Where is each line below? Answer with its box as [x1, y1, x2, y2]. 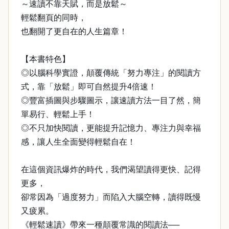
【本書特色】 [21, 55, 70, 63]
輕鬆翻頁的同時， [21, 13, 86, 22]
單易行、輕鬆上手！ [21, 110, 95, 119]
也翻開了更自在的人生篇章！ [21, 27, 127, 36]
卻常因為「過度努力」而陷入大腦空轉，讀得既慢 [21, 193, 201, 201]
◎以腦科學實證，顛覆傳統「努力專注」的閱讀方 [21, 68, 201, 77]
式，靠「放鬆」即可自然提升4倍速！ [21, 82, 156, 91]
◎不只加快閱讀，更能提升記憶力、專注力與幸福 [21, 124, 201, 132]
